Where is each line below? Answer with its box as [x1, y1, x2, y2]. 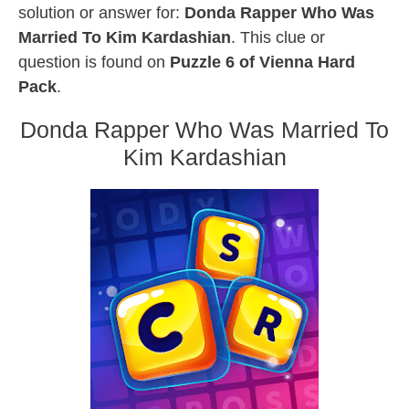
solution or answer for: [18, 4, 184, 22]
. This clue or [231, 28, 325, 47]
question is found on [18, 53, 170, 71]
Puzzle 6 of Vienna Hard [170, 53, 355, 71]
